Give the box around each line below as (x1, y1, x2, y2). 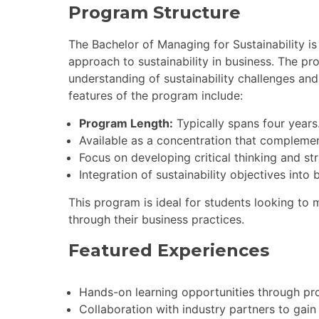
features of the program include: (68, 88, 243, 103)
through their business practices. (68, 211, 244, 226)
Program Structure (68, 1, 241, 23)
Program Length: (79, 115, 173, 130)
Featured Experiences (68, 239, 269, 261)
